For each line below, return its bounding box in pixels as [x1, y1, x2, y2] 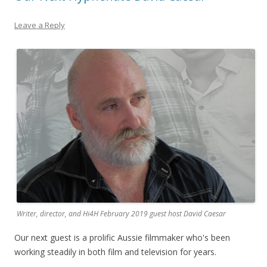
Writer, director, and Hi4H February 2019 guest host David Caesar [17, 208, 226, 219]
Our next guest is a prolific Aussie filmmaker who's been [14, 231, 230, 243]
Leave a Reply [14, 20, 65, 31]
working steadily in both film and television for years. [14, 246, 216, 257]
